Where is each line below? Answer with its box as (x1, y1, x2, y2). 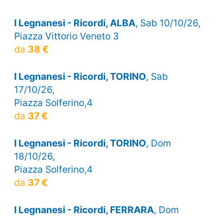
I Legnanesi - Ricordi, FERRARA (14, 204, 154, 216)
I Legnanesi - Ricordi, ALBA (14, 17, 135, 29)
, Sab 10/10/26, (135, 17, 200, 29)
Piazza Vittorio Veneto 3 (14, 30, 119, 42)
